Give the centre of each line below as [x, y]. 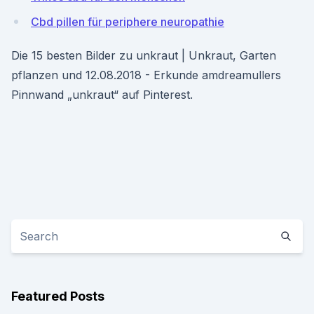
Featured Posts [58, 296]
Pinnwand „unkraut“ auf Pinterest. [102, 95]
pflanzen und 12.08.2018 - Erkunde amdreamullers [146, 75]
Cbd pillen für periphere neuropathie [128, 22]
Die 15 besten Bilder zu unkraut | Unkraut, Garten [144, 55]
